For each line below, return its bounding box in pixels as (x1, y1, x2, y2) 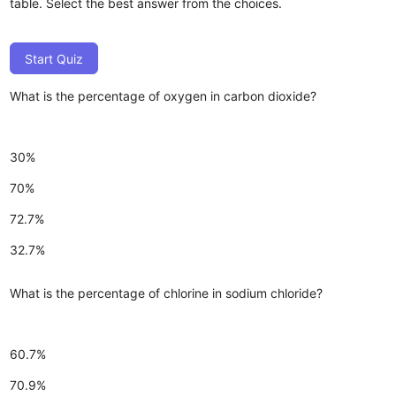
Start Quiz (25, 50, 84, 66)
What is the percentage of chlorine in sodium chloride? (10, 285, 324, 301)
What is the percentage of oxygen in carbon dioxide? (10, 88, 317, 103)
